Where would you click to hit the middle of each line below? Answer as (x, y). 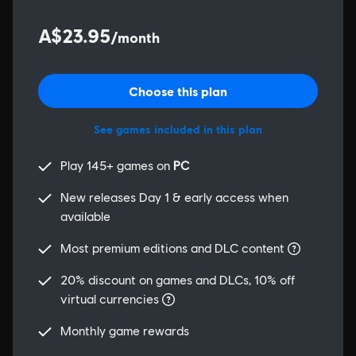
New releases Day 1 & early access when (174, 197)
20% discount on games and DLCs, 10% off (178, 280)
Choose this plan (178, 91)
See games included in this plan (178, 129)
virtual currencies (111, 299)
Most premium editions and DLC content (174, 248)
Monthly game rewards (125, 331)
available (85, 217)
